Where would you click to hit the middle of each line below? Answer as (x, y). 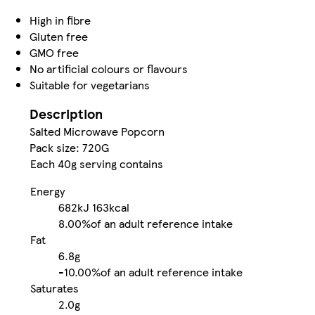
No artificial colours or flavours (109, 68)
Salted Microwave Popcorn (97, 131)
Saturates (54, 288)
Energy (47, 191)
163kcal (111, 207)
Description (66, 113)
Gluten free (59, 36)
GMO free (54, 52)
